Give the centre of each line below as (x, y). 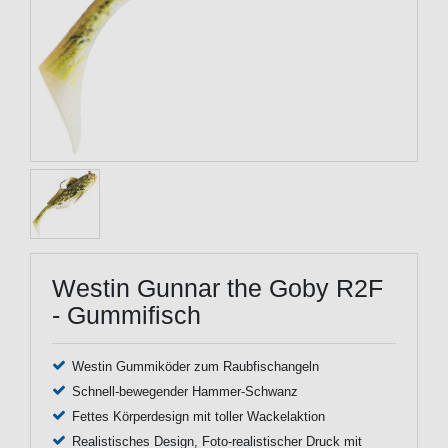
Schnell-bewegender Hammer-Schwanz (184, 391)
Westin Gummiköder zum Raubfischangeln (195, 366)
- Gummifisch (126, 314)
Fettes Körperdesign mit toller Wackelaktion (198, 416)
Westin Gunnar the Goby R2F (217, 287)
